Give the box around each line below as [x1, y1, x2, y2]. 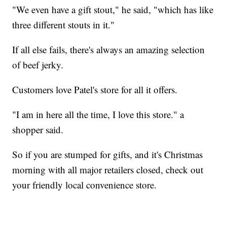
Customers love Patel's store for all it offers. [12, 83, 178, 96]
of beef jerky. [12, 58, 64, 71]
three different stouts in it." [12, 18, 115, 31]
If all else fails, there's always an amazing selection [12, 43, 205, 56]
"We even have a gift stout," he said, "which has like [12, 3, 214, 16]
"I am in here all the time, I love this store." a [12, 107, 184, 121]
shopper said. [12, 123, 64, 136]
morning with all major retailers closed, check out [12, 163, 204, 176]
